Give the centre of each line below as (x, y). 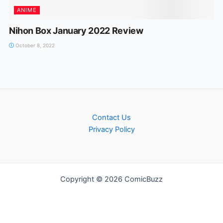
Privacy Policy (111, 129)
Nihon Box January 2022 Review (76, 30)
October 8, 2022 (34, 45)
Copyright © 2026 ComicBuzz (111, 179)
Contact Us (111, 117)
